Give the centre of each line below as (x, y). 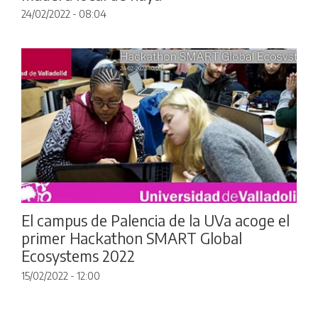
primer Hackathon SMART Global (132, 238)
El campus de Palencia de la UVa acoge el (155, 221)
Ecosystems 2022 (78, 256)
